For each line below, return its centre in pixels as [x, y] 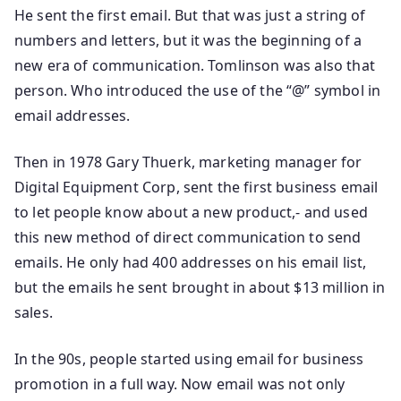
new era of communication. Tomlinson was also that [195, 65]
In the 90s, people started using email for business [189, 358]
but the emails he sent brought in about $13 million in [200, 287]
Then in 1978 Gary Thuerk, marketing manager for [188, 162]
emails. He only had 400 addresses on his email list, [191, 262]
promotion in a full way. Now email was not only [180, 384]
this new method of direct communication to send [188, 237]
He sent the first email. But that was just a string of [190, 15]
